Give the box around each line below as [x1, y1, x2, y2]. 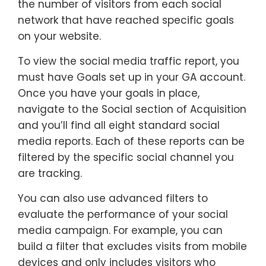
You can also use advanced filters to [18, 191, 208, 206]
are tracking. [18, 166, 82, 181]
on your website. [18, 29, 101, 44]
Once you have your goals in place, [18, 86, 199, 101]
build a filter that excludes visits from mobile [18, 239, 247, 254]
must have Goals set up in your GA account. [18, 70, 245, 85]
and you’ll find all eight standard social [18, 118, 220, 133]
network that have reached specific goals [18, 13, 234, 28]
